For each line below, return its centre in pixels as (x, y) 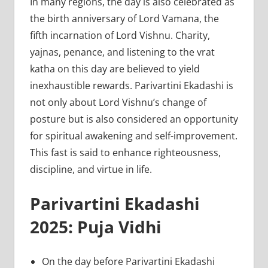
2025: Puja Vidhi (95, 227)
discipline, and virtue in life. (92, 170)
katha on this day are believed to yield (115, 69)
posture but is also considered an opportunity (134, 119)
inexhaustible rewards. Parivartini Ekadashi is (131, 86)
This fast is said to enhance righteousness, (125, 153)
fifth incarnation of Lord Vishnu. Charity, (120, 36)
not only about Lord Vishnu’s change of (118, 103)
